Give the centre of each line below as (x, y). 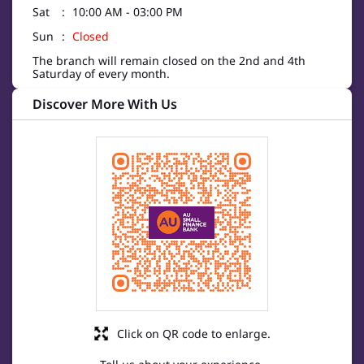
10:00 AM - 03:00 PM (128, 12)
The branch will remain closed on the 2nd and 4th (169, 61)
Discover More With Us (105, 104)
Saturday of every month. (101, 74)
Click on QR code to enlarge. (193, 334)
